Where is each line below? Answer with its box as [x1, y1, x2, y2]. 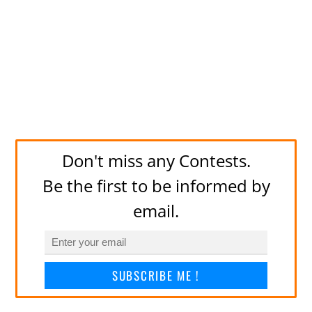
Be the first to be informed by [42, 174, 270, 198]
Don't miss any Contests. [61, 149, 251, 173]
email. [133, 199, 179, 223]
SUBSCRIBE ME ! [112, 266, 200, 284]
